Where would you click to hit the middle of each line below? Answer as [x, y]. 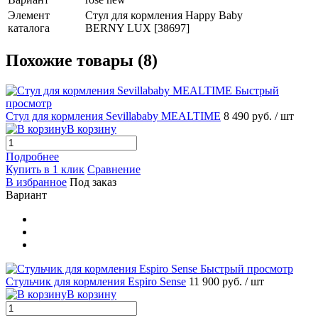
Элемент [29, 16]
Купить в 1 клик [45, 170]
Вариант [26, 195]
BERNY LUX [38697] [137, 28]
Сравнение [114, 170]
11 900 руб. [217, 282]
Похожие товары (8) [82, 61]
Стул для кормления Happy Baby [164, 16]
